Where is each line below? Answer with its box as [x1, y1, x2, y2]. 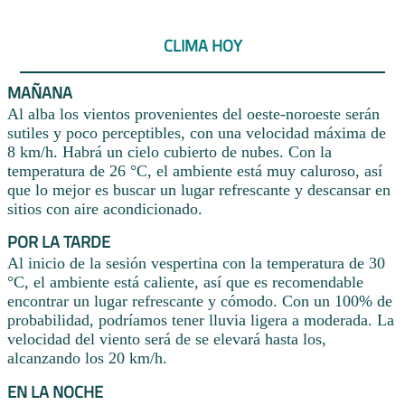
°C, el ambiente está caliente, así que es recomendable [7, 273, 363, 292]
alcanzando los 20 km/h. [7, 349, 167, 368]
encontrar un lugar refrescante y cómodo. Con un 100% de [7, 292, 392, 311]
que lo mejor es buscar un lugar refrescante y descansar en [7, 180, 391, 199]
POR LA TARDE [7, 230, 110, 255]
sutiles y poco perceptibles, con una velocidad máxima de [7, 123, 386, 142]
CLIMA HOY [163, 33, 242, 59]
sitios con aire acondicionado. [7, 199, 202, 218]
